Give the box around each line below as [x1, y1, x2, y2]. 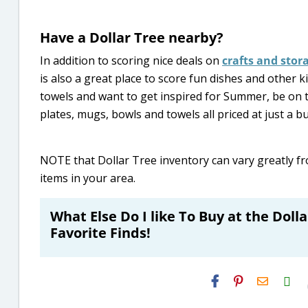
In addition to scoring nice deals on [40, 53, 222, 68]
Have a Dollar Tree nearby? [40, 28, 223, 47]
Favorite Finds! [50, 223, 151, 242]
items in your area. [40, 170, 135, 186]
